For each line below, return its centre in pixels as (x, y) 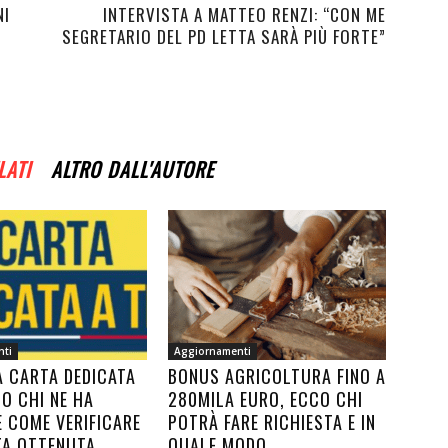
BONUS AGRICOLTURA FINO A (277, 376)
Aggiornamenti (212, 351)
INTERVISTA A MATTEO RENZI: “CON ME (244, 14)
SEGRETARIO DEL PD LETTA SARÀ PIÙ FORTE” (224, 36)
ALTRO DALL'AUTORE (132, 169)
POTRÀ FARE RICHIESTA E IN (272, 422)
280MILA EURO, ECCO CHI (265, 399)
